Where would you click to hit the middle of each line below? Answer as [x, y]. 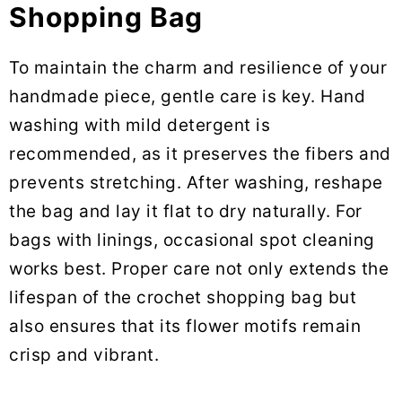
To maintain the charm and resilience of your [198, 68]
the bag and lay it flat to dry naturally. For [186, 212]
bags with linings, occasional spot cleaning [192, 240]
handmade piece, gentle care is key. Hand [187, 97]
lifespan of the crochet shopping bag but [183, 298]
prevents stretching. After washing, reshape [196, 183]
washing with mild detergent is [140, 126]
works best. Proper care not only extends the [199, 269]
